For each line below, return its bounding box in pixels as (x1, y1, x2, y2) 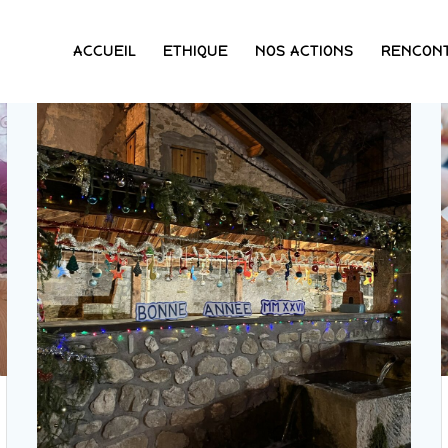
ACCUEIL (72, 41, 136, 60)
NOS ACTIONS (255, 41, 355, 60)
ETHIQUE (163, 41, 229, 60)
